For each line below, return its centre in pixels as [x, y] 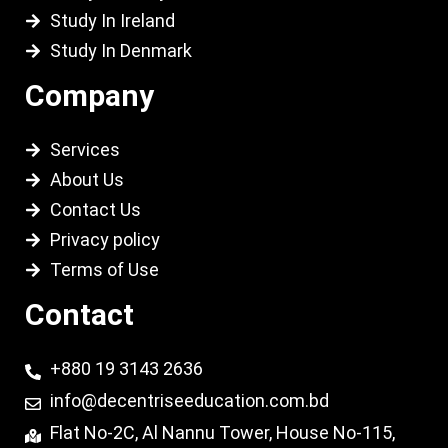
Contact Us [95, 210]
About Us [87, 180]
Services [85, 150]
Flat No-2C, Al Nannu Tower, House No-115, [222, 433]
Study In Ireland [112, 21]
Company [89, 96]
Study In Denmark [121, 51]
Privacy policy [105, 240]
